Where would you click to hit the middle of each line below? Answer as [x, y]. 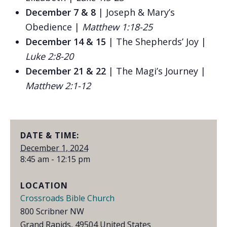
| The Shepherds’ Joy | [157, 42]
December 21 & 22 [67, 71]
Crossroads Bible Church [67, 198]
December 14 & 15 [67, 42]
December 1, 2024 [54, 148]
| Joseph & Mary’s [137, 12]
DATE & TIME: [50, 136]
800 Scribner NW [52, 212]
